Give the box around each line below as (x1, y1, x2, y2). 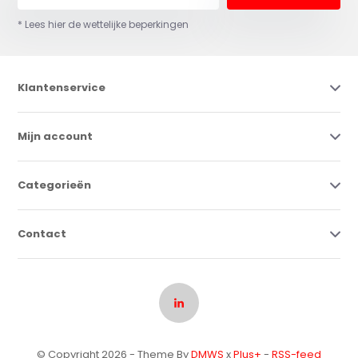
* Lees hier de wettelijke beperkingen (18, 18, 189, 32)
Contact (18, 226, 67, 242)
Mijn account (18, 129, 93, 145)
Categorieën (18, 177, 92, 193)
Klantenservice (18, 80, 106, 96)
